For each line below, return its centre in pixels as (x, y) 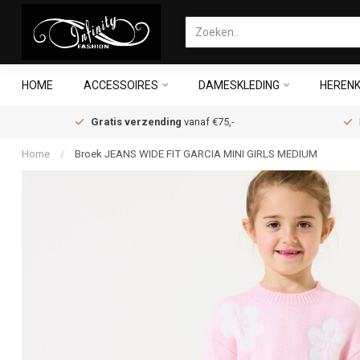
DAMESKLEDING (239, 85)
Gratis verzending (136, 122)
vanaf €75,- (208, 122)
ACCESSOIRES (121, 85)
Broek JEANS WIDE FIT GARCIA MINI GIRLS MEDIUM (196, 154)
